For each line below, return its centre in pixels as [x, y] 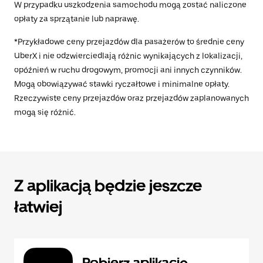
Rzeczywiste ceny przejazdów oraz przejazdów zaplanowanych [131, 98]
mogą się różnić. [45, 112]
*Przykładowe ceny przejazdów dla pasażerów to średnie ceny [129, 42]
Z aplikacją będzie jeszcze [108, 186]
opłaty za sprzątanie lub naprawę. [77, 19]
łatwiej [38, 207]
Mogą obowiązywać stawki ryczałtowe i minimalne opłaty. [122, 84]
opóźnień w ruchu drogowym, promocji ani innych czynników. [128, 70]
